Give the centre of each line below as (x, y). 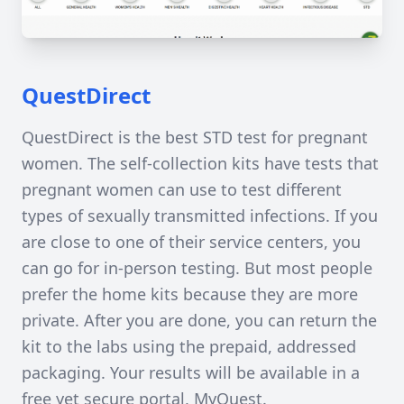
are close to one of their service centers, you (191, 241)
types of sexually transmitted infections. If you (200, 215)
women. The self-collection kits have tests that (200, 163)
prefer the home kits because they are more (190, 294)
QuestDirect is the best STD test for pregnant (195, 137)
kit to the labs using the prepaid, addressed (189, 346)
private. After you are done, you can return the (199, 320)
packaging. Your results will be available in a (191, 372)
